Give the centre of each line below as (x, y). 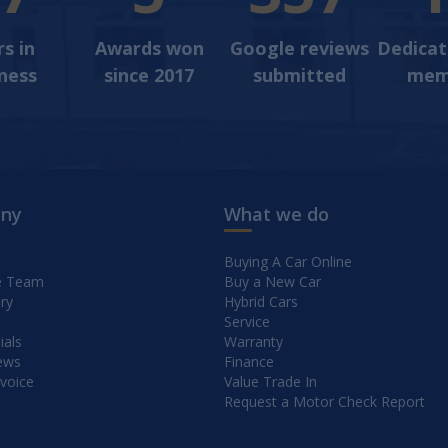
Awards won (149, 48)
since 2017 (149, 75)
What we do (276, 214)
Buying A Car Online (288, 261)
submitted (299, 75)
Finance (249, 361)
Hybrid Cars (261, 301)
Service (247, 321)
